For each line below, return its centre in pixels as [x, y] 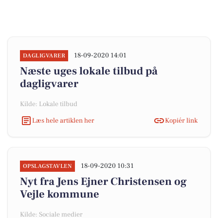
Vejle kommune [60, 194]
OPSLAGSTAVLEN [48, 166]
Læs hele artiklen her [63, 120]
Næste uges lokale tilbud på [89, 71]
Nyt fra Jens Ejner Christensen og [103, 182]
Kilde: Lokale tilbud [49, 104]
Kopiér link [181, 120]
